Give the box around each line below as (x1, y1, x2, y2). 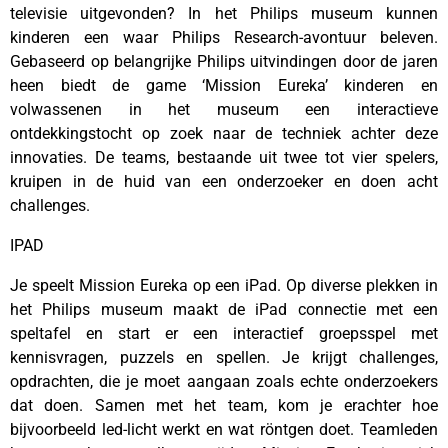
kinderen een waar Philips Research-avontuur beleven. (10, 28, 438, 47)
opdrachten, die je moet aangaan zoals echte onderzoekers (10, 372, 438, 391)
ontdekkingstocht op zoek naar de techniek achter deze (10, 124, 438, 143)
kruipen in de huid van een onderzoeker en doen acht (10, 172, 438, 191)
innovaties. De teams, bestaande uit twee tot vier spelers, (10, 148, 438, 167)
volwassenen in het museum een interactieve (10, 100, 438, 119)
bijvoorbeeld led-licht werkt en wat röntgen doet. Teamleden (10, 420, 438, 439)
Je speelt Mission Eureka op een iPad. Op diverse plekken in (10, 276, 438, 295)
